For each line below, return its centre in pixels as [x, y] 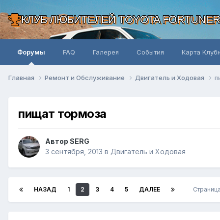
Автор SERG [67, 141]
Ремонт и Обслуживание [85, 77]
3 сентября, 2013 [74, 152]
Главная [22, 77]
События [150, 52]
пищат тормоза [62, 113]
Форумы [31, 52]
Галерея [106, 52]
